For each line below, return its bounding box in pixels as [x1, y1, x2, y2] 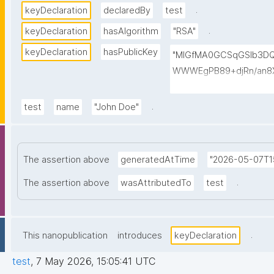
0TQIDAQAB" [172, 113, 226, 125]
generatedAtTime [120, 154, 195, 166]
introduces [117, 230, 162, 242]
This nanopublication [23, 230, 108, 242]
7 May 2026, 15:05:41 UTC [36, 255, 155, 268]
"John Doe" [94, 102, 139, 113]
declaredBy [103, 5, 150, 17]
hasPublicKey [103, 46, 158, 58]
